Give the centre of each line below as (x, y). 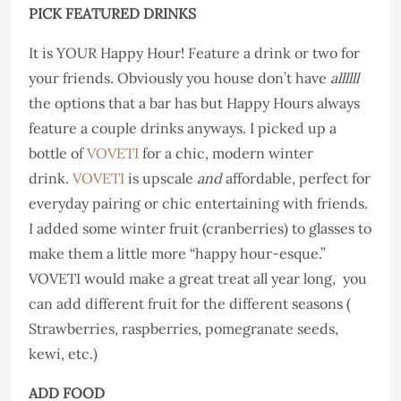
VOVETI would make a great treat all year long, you (198, 278)
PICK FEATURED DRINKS (112, 13)
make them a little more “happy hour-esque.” (177, 253)
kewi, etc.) (63, 353)
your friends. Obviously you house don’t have (179, 77)
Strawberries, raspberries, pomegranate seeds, (183, 328)
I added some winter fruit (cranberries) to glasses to (200, 228)
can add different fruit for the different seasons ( (190, 303)
